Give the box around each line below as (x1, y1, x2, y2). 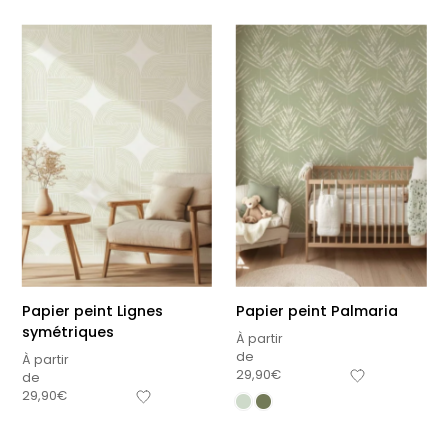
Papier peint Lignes (21, 301, 163, 322)
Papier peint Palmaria (236, 301, 398, 322)
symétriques (21, 322, 114, 343)
